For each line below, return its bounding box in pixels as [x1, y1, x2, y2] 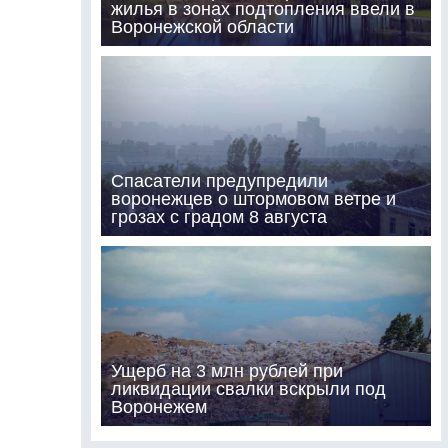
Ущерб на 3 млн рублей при [110, 360, 343, 381]
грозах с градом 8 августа [110, 206, 327, 227]
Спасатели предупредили [110, 170, 328, 191]
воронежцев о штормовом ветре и [110, 188, 396, 209]
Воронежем [110, 396, 207, 417]
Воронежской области [110, 16, 294, 37]
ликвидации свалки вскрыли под [110, 378, 386, 399]
